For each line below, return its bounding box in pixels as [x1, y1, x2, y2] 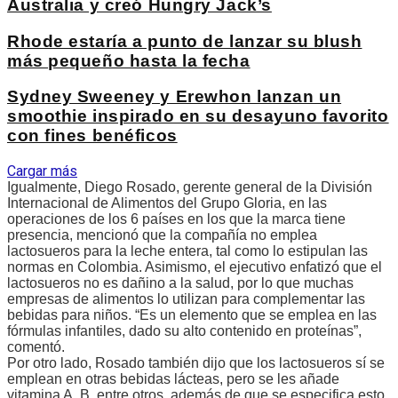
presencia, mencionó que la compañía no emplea [7, 227, 317, 243]
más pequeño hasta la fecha [7, 51, 251, 70]
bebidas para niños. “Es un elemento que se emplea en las [7, 307, 377, 323]
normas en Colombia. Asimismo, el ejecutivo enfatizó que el [7, 259, 382, 275]
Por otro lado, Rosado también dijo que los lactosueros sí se [7, 355, 385, 371]
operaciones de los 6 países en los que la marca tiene [7, 211, 346, 227]
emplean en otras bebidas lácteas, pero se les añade [7, 371, 339, 387]
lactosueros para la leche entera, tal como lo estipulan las [7, 243, 368, 259]
